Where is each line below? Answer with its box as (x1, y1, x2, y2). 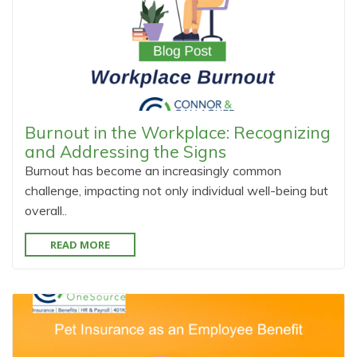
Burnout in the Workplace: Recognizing (25, 122, 331, 143)
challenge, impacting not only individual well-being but (25, 182, 328, 198)
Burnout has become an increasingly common (25, 163, 281, 178)
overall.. (25, 202, 67, 218)
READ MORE (50, 237, 110, 252)
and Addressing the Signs (25, 141, 226, 162)
